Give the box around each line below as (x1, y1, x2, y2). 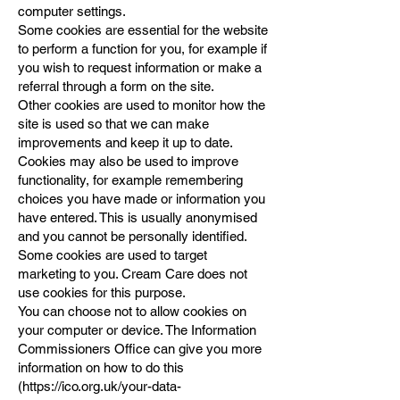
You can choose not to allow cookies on (18, 304, 246, 319)
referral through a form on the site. (18, 79, 214, 94)
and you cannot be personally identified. (18, 229, 246, 244)
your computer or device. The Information (18, 322, 256, 337)
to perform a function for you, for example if (18, 41, 267, 56)
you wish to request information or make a (18, 60, 262, 75)
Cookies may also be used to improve (18, 154, 238, 169)
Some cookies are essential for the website (18, 22, 268, 37)
